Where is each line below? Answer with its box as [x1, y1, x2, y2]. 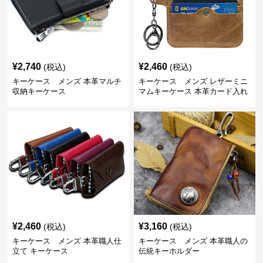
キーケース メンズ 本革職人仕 [12, 237, 122, 245]
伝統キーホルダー [138, 247, 200, 255]
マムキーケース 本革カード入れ [138, 87, 248, 96]
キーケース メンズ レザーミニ [138, 77, 248, 86]
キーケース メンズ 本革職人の [138, 237, 248, 245]
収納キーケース [12, 87, 66, 96]
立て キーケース [12, 247, 69, 255]
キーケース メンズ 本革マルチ [12, 77, 122, 86]
